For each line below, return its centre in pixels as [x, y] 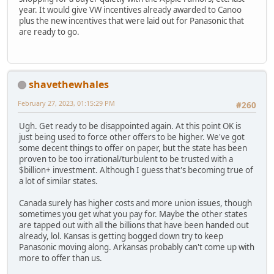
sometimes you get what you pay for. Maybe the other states [133, 214]
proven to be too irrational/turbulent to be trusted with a [126, 159]
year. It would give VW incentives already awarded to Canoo [130, 10]
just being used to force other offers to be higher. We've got [132, 137]
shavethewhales [69, 84]
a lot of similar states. [58, 181]
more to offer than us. [61, 258]
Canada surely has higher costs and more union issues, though [135, 203]
